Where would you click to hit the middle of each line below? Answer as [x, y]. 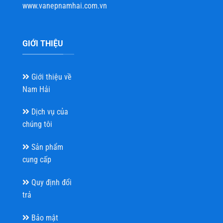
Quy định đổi [51, 182]
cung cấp [37, 160]
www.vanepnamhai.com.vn [65, 6]
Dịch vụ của [49, 112]
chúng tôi [37, 124]
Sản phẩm [46, 147]
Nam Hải [36, 89]
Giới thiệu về [51, 77]
